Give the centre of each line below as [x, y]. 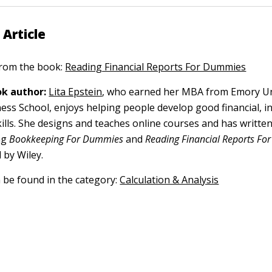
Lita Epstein [76, 92]
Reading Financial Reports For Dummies [156, 67]
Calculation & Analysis [169, 180]
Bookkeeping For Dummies [66, 139]
